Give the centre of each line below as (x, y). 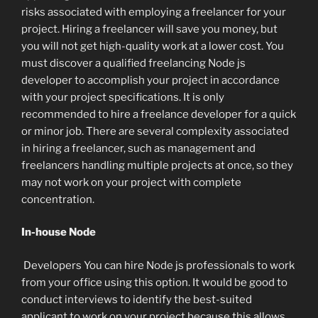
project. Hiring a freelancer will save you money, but (149, 29)
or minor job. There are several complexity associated (155, 131)
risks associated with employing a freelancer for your (154, 12)
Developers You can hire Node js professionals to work (158, 265)
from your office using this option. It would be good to (154, 282)
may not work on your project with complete (131, 182)
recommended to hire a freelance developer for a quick (159, 114)
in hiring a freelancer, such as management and (138, 148)
